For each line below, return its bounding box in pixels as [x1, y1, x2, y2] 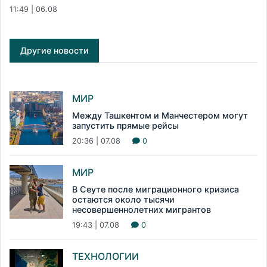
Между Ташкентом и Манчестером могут [72, 110, 248, 121]
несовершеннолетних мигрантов [72, 204, 211, 215]
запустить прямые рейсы [72, 120, 179, 131]
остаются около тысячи [72, 194, 175, 205]
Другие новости [20, 45, 89, 56]
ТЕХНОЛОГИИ [72, 250, 139, 263]
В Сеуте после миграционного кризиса [72, 184, 239, 195]
